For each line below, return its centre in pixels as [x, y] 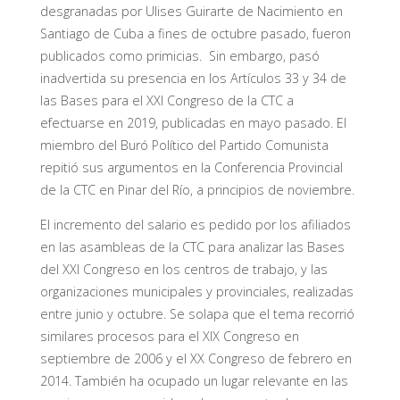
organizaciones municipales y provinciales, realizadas [196, 292]
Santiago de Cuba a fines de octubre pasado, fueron [195, 33]
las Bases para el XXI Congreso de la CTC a [167, 100]
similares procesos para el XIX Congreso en [169, 337]
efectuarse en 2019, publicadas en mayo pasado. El [193, 122]
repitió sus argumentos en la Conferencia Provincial [191, 167]
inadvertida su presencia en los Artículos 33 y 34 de [193, 78]
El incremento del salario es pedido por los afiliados [195, 225]
